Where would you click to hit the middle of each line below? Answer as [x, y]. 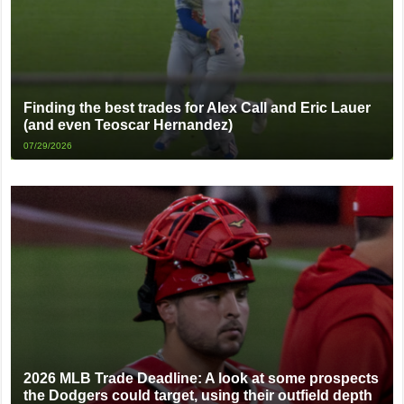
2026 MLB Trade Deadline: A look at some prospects [202, 379]
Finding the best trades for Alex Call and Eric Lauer [197, 108]
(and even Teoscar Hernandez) [129, 125]
